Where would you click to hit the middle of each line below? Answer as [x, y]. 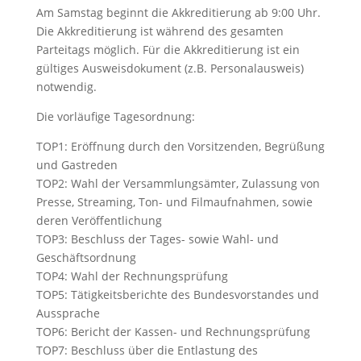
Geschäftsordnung [86, 257]
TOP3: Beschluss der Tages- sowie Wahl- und [157, 239]
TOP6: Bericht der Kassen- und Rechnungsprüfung [173, 331]
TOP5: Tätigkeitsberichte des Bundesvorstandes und [177, 294]
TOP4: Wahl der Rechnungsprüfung [132, 276]
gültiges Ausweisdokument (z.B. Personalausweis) [170, 68]
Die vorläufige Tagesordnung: [115, 116]
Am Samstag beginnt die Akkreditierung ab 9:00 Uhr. [178, 12]
